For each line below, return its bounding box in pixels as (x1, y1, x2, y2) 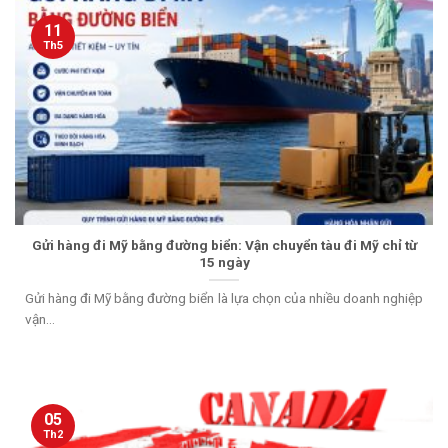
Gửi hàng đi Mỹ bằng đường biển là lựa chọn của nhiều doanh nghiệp (25, 290, 423, 306)
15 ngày (198, 254, 250, 271)
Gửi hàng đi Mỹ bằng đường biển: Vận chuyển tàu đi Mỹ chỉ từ (31, 237, 417, 254)
